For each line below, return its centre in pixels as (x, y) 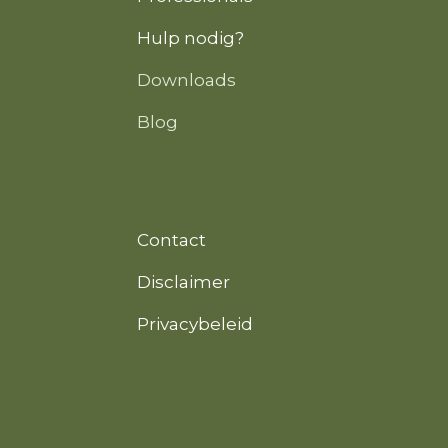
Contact (171, 240)
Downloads (186, 80)
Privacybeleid (195, 324)
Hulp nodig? (190, 38)
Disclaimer (183, 282)
